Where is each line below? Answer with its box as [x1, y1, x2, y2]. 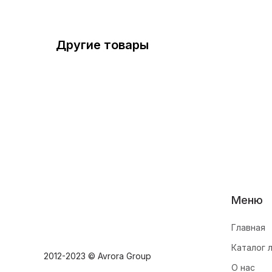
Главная [231, 222, 265, 233]
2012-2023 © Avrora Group [44, 251, 151, 261]
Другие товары [56, 38, 149, 52]
